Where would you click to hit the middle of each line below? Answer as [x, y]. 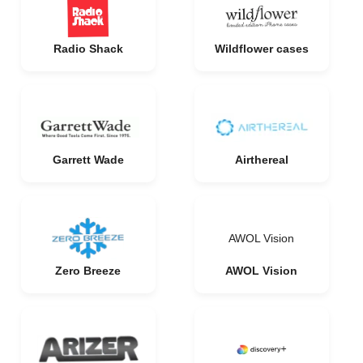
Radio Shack [88, 49]
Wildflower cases [261, 49]
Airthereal [261, 160]
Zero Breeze [88, 271]
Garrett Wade [88, 160]
